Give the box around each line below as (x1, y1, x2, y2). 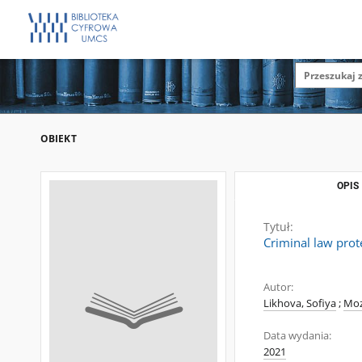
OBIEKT (40, 132, 77, 145)
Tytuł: (263, 219, 293, 234)
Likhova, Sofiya (263, 297, 336, 310)
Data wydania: (263, 329, 331, 343)
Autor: (263, 280, 293, 294)
